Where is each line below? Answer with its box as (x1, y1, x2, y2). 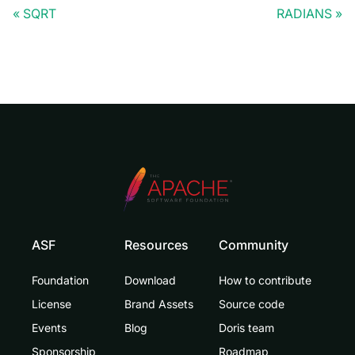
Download (124, 273, 176, 288)
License (32, 297, 71, 311)
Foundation (32, 273, 89, 288)
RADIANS (277, 6, 332, 22)
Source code (219, 297, 284, 311)
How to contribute (219, 273, 311, 288)
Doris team (219, 321, 274, 335)
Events (32, 321, 67, 335)
